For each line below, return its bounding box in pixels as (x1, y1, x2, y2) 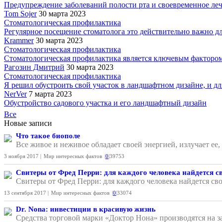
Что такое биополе (16, 132, 80, 140)
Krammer (4, 36, 34, 45)
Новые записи (4, 119, 52, 128)
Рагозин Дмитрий (4, 63, 64, 72)
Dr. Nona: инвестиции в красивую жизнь (16, 205, 156, 214)
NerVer (4, 90, 27, 99)
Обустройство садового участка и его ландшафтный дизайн (4, 99, 207, 108)
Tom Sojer (4, 9, 37, 18)
